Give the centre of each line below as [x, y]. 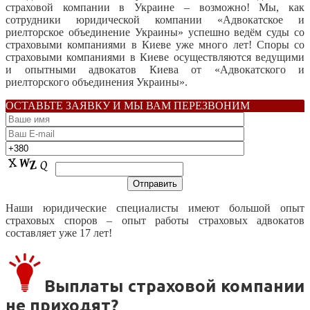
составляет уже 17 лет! [59, 232]
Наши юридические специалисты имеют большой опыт [155, 208]
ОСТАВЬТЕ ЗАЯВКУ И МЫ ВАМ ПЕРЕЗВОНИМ [128, 105]
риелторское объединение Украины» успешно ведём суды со [155, 32]
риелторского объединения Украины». [97, 82]
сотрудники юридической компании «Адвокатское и [155, 19]
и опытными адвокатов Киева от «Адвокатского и [155, 69]
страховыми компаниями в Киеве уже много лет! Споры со [155, 44]
